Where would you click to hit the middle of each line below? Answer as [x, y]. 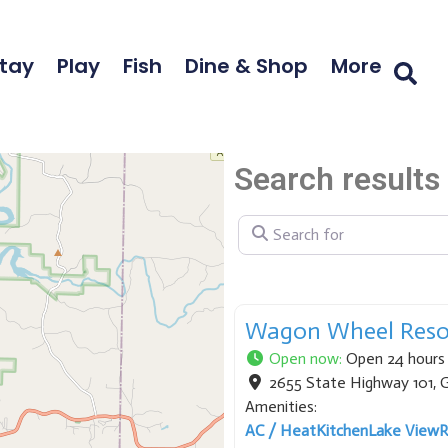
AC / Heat [280, 431]
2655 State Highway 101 [351, 383]
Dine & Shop [247, 66]
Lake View [403, 431]
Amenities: [281, 407]
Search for [272, 221]
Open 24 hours [395, 359]
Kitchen [342, 431]
